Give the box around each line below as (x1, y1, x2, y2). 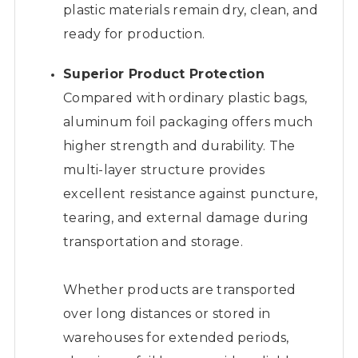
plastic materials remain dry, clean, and (62, 2, 318, 18)
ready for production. (62, 26, 205, 42)
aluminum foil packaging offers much (62, 113, 313, 129)
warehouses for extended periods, (62, 329, 289, 345)
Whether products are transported (62, 281, 296, 297)
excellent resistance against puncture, (62, 185, 318, 201)
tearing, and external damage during (62, 209, 309, 225)
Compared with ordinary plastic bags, (62, 89, 308, 105)
